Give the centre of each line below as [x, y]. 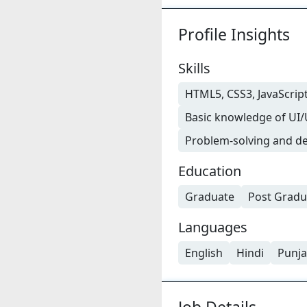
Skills [194, 68]
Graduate [210, 196]
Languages [213, 227]
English [204, 253]
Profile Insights [234, 34]
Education [210, 171]
